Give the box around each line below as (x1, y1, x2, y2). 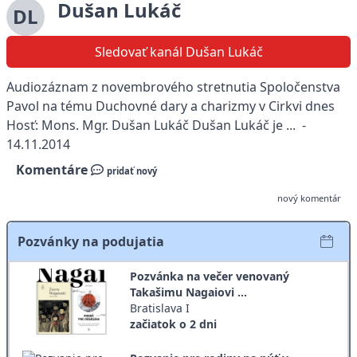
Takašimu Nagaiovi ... (129, 284, 247, 300)
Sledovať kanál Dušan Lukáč (94, 43, 263, 61)
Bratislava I (129, 300, 190, 316)
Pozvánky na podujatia (18, 233, 164, 250)
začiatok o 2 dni (129, 316, 217, 331)
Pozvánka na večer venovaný (129, 269, 289, 284)
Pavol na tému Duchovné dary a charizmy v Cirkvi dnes (6, 97, 335, 115)
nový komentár (277, 192, 341, 204)
